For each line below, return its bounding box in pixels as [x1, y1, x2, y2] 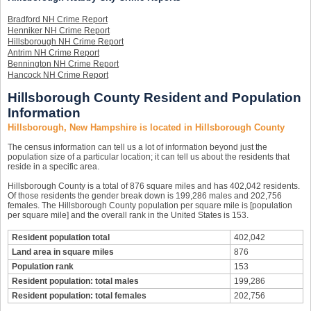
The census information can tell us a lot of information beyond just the [8, 142, 267, 152]
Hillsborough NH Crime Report [8, 37, 124, 47]
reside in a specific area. [8, 162, 99, 171]
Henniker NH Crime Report [8, 26, 110, 35]
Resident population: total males [12, 276, 139, 286]
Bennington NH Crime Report [8, 59, 119, 69]
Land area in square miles [12, 247, 114, 257]
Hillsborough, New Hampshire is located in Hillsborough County [8, 122, 285, 133]
